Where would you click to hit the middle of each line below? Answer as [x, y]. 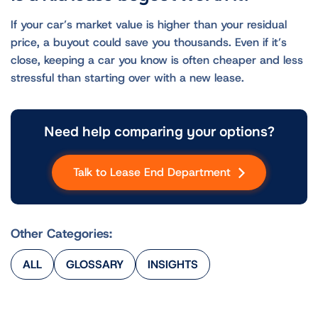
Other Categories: [61, 233]
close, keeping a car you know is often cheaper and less [157, 60]
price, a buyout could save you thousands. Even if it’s [149, 43]
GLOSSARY [95, 264]
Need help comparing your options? [159, 132]
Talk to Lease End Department [154, 172]
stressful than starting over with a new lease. [129, 78]
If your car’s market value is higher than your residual [149, 25]
